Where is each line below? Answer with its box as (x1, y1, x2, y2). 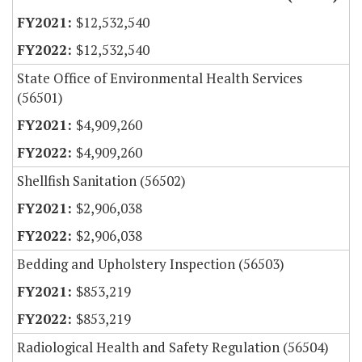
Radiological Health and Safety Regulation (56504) (17, 338, 329, 357)
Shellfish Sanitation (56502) (17, 171, 186, 191)
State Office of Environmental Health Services (17, 69, 302, 88)
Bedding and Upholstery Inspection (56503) (17, 255, 284, 274)
